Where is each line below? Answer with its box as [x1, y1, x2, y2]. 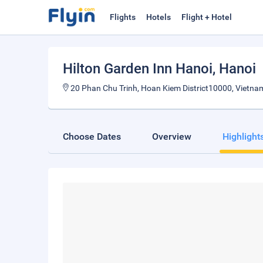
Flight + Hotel [181, 12, 232, 22]
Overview [152, 131, 191, 142]
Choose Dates [63, 131, 121, 142]
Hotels [146, 12, 171, 22]
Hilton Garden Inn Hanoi [63, 60, 213, 77]
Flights [110, 12, 136, 22]
